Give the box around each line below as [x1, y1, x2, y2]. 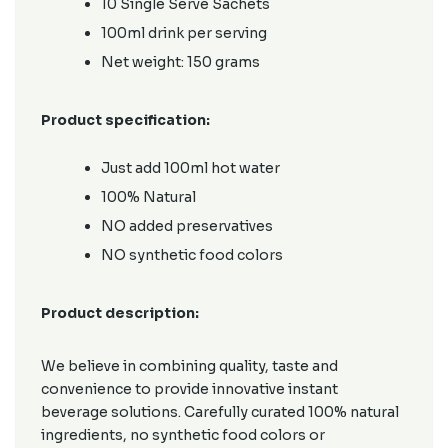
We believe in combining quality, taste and [41, 357, 338, 375]
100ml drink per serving [101, 24, 267, 42]
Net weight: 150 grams [101, 53, 260, 71]
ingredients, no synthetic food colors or [41, 426, 325, 444]
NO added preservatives [101, 217, 273, 235]
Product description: [41, 304, 199, 322]
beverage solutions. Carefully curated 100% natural [41, 403, 399, 421]
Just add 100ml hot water [101, 159, 280, 177]
